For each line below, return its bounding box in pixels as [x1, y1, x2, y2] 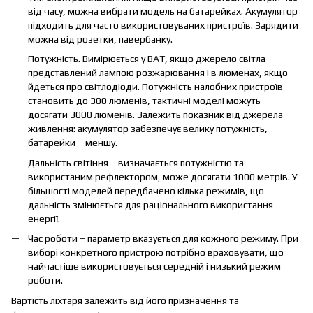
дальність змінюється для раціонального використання [28, 198, 273, 210]
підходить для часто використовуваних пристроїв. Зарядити [28, 19, 298, 31]
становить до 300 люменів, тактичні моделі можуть [28, 95, 261, 107]
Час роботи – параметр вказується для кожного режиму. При [28, 233, 298, 245]
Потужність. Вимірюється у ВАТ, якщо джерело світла [28, 53, 265, 65]
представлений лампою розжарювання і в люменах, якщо [28, 67, 288, 79]
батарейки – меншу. [28, 137, 117, 149]
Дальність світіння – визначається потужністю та [28, 156, 244, 168]
